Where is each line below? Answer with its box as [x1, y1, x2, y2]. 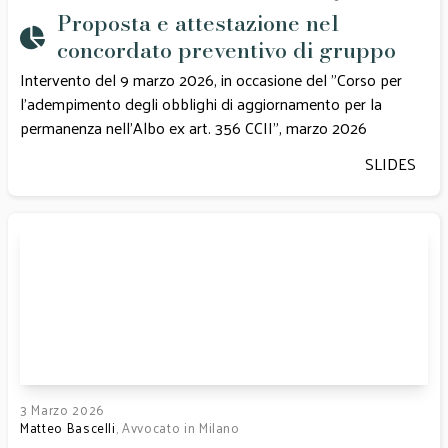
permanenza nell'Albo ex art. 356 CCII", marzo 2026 [20, 113, 371, 142]
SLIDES [365, 149, 416, 178]
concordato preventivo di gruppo [57, 33, 396, 67]
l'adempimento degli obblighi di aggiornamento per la [20, 89, 382, 118]
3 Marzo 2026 [20, 398, 105, 421]
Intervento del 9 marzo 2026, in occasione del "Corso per [20, 65, 402, 94]
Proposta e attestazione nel [57, 6, 339, 40]
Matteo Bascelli [20, 416, 116, 439]
